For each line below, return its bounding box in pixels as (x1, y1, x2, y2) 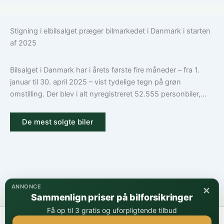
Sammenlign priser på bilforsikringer (31, 192, 193, 202)
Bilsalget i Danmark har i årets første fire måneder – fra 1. (10, 65, 199, 74)
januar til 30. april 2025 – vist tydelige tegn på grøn (10, 77, 181, 86)
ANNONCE (11, 183, 41, 190)
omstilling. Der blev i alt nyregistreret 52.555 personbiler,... (10, 89, 206, 98)
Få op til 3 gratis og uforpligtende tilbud (47, 206, 177, 214)
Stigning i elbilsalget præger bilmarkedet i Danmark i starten (10, 26, 210, 35)
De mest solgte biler (22, 117, 93, 126)
